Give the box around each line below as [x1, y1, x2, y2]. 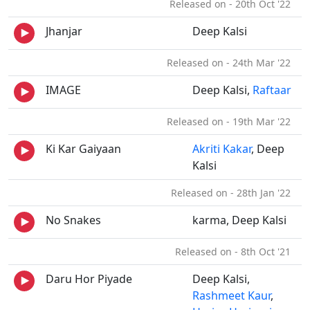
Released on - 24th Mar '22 [167, 56, 296, 69]
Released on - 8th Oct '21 [175, 245, 296, 258]
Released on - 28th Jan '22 [171, 186, 296, 199]
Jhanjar [46, 24, 82, 39]
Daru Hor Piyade [46, 271, 132, 286]
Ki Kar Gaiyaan [46, 141, 121, 156]
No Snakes [46, 212, 101, 228]
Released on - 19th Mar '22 [167, 115, 296, 128]
